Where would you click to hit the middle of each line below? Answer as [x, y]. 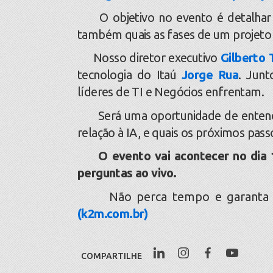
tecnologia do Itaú [130, 75]
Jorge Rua [210, 75]
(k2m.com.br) [113, 213]
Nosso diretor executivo [149, 58]
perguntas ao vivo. [127, 173]
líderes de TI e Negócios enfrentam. [171, 92]
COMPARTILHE [112, 256]
